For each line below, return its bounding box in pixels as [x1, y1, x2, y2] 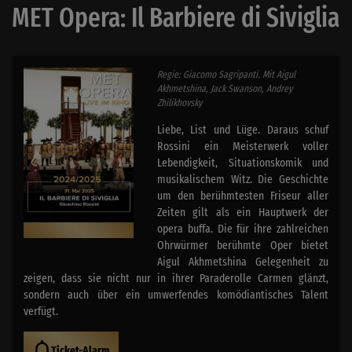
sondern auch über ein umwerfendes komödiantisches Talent [24, 287, 328, 302]
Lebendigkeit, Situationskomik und [157, 155, 328, 170]
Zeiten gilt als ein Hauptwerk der [157, 204, 328, 219]
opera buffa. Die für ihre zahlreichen [157, 221, 328, 236]
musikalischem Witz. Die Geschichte [157, 171, 328, 186]
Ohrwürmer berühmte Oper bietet [157, 237, 328, 252]
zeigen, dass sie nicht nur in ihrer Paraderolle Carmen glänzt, [24, 270, 328, 285]
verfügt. [24, 303, 58, 318]
